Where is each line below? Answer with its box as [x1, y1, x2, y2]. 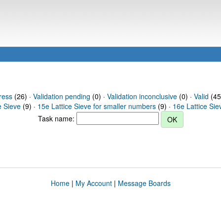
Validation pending [33, 91, 90, 101]
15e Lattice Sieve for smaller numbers [37, 101, 156, 111]
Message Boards [117, 178, 171, 188]
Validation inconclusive [107, 91, 177, 101]
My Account [75, 178, 112, 188]
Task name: [37, 113, 76, 123]
